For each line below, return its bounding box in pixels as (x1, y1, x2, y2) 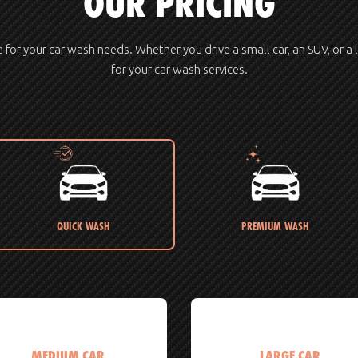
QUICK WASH (56, 218, 110, 234)
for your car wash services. (110, 62, 248, 76)
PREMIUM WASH (241, 218, 309, 234)
